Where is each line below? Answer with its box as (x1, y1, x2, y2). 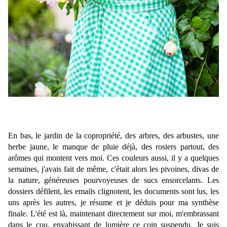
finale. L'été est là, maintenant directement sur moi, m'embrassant (8, 209, 219, 218)
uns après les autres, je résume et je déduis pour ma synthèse (8, 198, 219, 207)
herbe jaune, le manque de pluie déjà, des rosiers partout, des (8, 142, 219, 152)
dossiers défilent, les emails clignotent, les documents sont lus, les (8, 187, 219, 196)
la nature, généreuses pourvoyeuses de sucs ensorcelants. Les (8, 176, 219, 185)
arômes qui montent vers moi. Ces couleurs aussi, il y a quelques (8, 154, 219, 163)
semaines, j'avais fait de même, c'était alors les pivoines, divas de (8, 165, 219, 174)
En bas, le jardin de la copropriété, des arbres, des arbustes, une (8, 131, 219, 140)
